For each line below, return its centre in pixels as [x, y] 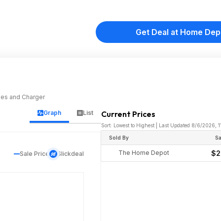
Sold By [119, 138]
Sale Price [35, 154]
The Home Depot [144, 153]
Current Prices [129, 114]
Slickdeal [71, 154]
